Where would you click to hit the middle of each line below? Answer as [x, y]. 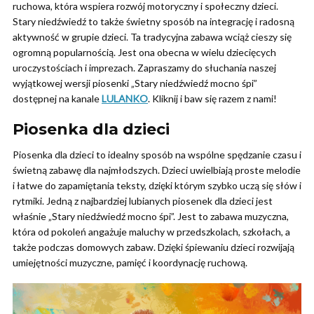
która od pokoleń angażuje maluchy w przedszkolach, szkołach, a [151, 231]
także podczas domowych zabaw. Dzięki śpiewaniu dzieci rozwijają [153, 247]
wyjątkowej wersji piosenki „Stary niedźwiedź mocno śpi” [135, 83]
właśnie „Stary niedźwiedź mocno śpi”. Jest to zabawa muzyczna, [151, 216]
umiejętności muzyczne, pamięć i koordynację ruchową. [130, 262]
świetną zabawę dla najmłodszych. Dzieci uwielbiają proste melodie [157, 170]
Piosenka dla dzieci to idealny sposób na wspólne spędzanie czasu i [157, 154]
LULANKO [125, 98]
